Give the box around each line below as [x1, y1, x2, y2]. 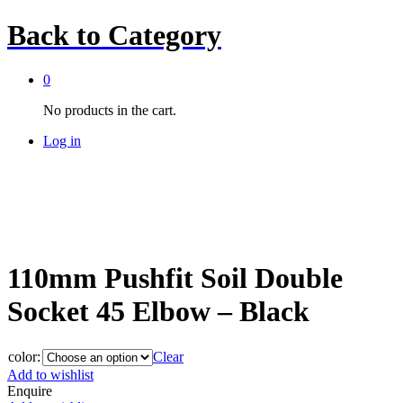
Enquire [7, 382, 52, 399]
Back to [7, 19, 101, 52]
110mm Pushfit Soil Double [7, 262, 343, 295]
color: [8, 348, 40, 364]
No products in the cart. [43, 102, 176, 118]
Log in [43, 132, 81, 148]
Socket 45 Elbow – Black [7, 295, 309, 328]
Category [101, 19, 221, 52]
